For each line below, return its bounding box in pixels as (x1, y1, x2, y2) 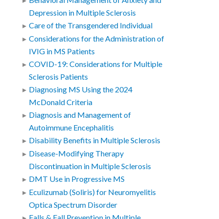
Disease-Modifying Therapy (29, 149, 124, 159)
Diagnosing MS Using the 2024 (29, 85, 133, 95)
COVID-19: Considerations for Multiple (29, 59, 163, 69)
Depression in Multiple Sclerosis (29, 8, 136, 18)
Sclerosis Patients (29, 72, 88, 82)
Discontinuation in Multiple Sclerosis (29, 161, 152, 172)
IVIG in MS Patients (29, 46, 95, 57)
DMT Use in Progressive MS (29, 174, 125, 184)
